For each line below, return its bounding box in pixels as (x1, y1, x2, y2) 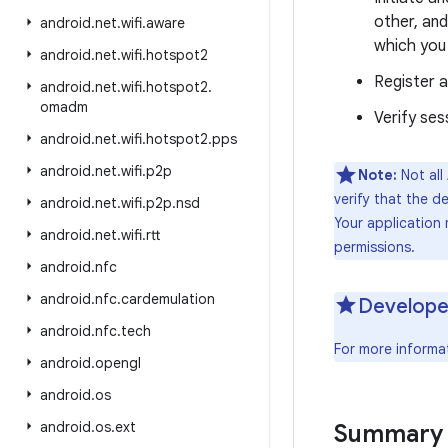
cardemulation (121, 290, 215, 308)
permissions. (334, 238, 415, 256)
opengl (95, 354, 141, 372)
